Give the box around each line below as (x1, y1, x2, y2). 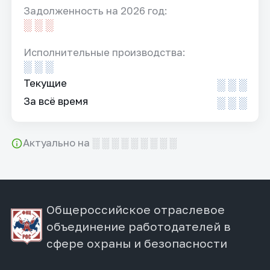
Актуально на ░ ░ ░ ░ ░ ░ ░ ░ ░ (22, 137, 177, 149)
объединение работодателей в (46, 219, 231, 233)
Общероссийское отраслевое (46, 202, 225, 216)
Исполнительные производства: (24, 46, 186, 59)
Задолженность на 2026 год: (24, 5, 168, 17)
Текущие (24, 77, 67, 90)
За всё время (24, 95, 89, 108)
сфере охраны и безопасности (46, 236, 227, 250)
